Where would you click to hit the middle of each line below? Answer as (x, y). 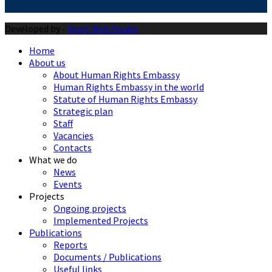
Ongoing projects (90, 209)
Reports (70, 245)
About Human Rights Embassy (117, 75)
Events (68, 184)
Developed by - (36, 29)
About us (47, 63)
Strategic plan (83, 111)
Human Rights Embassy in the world (129, 87)
